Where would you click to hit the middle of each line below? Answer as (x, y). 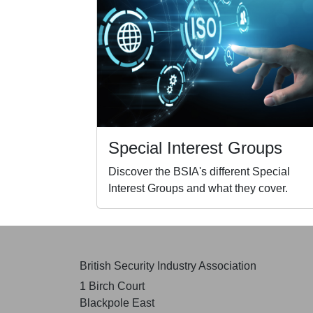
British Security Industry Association (168, 265)
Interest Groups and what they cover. (198, 188)
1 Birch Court (112, 286)
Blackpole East (117, 303)
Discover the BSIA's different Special (199, 171)
